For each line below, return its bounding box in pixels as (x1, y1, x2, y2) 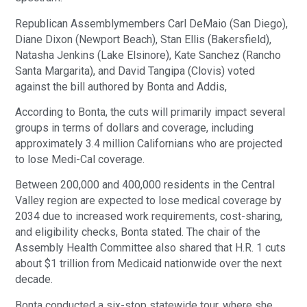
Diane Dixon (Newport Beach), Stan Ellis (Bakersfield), (15, 32, 272, 46)
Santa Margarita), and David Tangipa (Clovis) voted (15, 64, 256, 77)
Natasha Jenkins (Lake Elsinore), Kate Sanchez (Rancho (15, 48, 282, 62)
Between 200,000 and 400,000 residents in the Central (15, 178, 275, 192)
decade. (15, 273, 53, 286)
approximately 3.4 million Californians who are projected (15, 137, 283, 151)
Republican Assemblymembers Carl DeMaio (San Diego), (15, 16, 288, 30)
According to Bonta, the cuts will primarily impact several (15, 106, 286, 119)
